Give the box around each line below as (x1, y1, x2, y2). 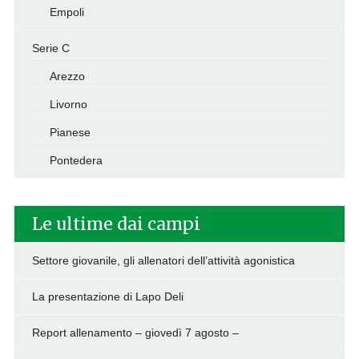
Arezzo (49, 70, 85, 83)
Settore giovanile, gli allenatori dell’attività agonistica (31, 254, 295, 268)
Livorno (49, 98, 87, 111)
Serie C (31, 42, 70, 55)
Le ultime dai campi (31, 213, 200, 236)
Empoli (49, 6, 84, 19)
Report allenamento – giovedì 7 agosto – (31, 326, 239, 340)
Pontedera (49, 154, 103, 167)
